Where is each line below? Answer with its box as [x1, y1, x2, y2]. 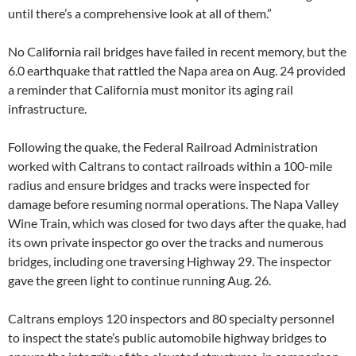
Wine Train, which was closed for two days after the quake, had [8, 215, 346, 231]
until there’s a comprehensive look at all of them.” [8, 6, 272, 21]
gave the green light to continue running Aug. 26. [8, 273, 271, 288]
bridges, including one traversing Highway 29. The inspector [8, 253, 331, 269]
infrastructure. [8, 101, 87, 117]
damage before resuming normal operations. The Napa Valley [8, 196, 339, 212]
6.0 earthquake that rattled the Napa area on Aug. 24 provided [8, 63, 346, 79]
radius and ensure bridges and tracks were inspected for [8, 177, 310, 193]
